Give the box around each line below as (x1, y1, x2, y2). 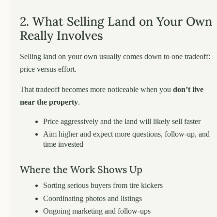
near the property (20, 97, 78, 106)
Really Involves (20, 27, 103, 43)
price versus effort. (20, 64, 77, 73)
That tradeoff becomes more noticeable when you (20, 85, 173, 93)
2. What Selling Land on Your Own (20, 13, 212, 29)
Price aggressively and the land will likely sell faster (43, 117, 201, 125)
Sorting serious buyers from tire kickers (43, 181, 163, 190)
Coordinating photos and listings (43, 194, 142, 202)
